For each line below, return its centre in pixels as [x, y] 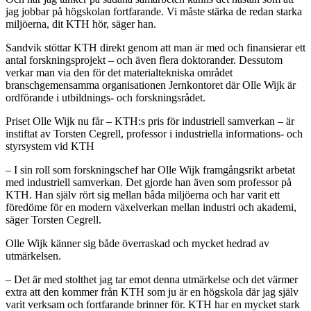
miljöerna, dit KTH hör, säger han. [81, 24]
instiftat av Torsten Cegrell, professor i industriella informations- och [154, 133]
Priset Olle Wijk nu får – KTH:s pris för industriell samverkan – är [150, 121]
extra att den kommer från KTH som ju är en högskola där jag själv [152, 292]
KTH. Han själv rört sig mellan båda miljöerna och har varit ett [143, 194]
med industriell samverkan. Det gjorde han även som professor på [149, 182]
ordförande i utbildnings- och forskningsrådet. [106, 97]
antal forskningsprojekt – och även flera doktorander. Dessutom [144, 60]
